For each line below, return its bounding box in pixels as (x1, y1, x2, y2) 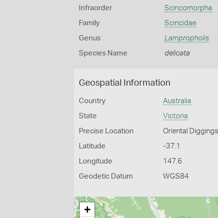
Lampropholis (164, 35, 209, 42)
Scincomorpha (164, 4, 212, 12)
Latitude (79, 143, 106, 150)
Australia (163, 97, 192, 105)
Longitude (79, 158, 112, 165)
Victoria (163, 112, 188, 120)
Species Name (79, 50, 127, 57)
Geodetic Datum (79, 173, 133, 180)
